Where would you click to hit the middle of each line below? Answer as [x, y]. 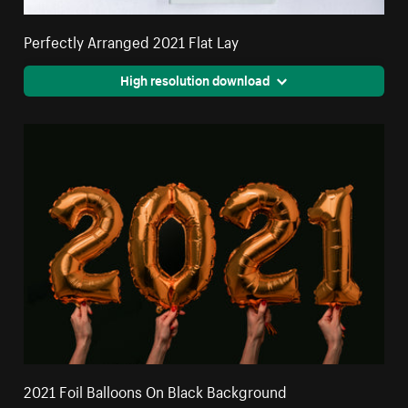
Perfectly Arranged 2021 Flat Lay [132, 40]
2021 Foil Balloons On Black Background [156, 389]
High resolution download [194, 79]
